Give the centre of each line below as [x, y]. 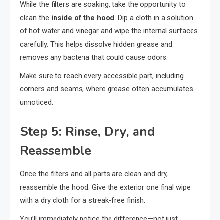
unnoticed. [36, 102]
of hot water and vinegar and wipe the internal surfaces [109, 31]
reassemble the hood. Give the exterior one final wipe [105, 187]
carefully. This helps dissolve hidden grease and [96, 44]
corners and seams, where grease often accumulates [106, 89]
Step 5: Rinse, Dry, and [87, 131]
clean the [35, 17]
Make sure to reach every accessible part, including [102, 75]
